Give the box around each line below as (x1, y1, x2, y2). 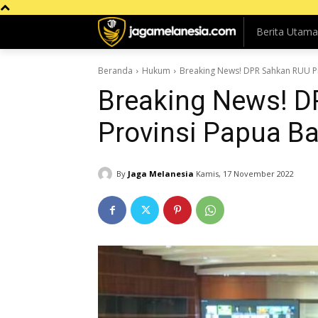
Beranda (98, 65, 133, 77)
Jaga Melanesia (128, 168, 194, 179)
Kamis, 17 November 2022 (196, 168, 294, 180)
